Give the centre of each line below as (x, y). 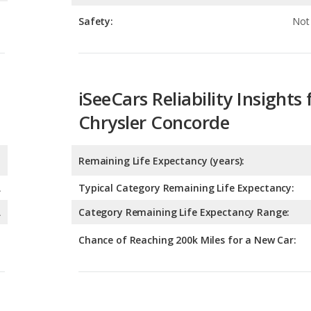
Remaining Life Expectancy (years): (162, 98)
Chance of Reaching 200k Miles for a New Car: (187, 177)
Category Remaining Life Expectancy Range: (184, 149)
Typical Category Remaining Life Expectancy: (186, 125)
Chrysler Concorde (154, 59)
